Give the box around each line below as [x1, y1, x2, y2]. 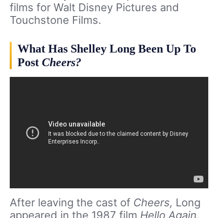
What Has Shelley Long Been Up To [18, 42, 196, 55]
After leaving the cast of [10, 196, 133, 209]
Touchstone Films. [10, 13, 101, 26]
